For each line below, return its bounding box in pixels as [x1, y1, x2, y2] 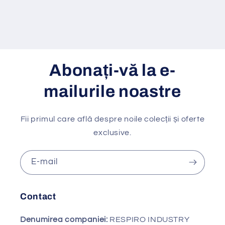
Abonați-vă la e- [49, 61, 176, 79]
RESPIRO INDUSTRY [109, 215, 190, 224]
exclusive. [93, 128, 132, 137]
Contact [20, 192, 56, 202]
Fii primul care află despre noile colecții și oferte [20, 115, 205, 123]
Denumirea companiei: [20, 215, 110, 224]
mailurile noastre [44, 82, 181, 100]
